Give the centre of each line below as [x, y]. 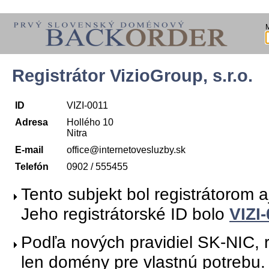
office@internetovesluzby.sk [126, 150]
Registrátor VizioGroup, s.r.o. [132, 76]
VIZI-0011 [87, 106]
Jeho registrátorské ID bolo [125, 213]
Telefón [32, 167]
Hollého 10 [90, 122]
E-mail [29, 150]
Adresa [32, 122]
